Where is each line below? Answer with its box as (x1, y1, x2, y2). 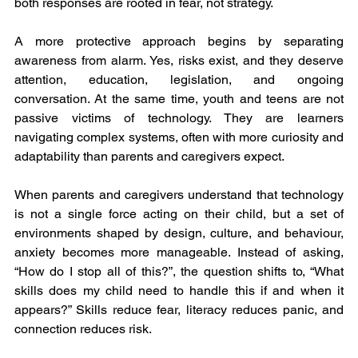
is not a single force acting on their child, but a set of (14, 206, 344, 222)
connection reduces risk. (14, 321, 152, 337)
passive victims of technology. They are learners (14, 110, 344, 126)
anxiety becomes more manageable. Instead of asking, (14, 245, 344, 261)
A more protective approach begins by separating (14, 34, 344, 50)
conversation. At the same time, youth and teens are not (14, 91, 344, 107)
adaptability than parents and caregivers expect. (14, 149, 284, 165)
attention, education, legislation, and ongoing (14, 72, 344, 88)
